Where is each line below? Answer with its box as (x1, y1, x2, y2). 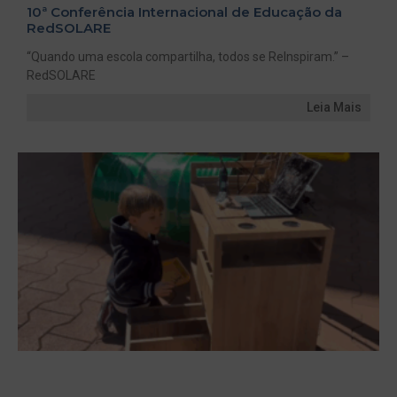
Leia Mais (307, 99, 362, 114)
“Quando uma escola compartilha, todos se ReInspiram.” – (27, 49, 349, 64)
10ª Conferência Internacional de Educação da (27, 3, 342, 20)
